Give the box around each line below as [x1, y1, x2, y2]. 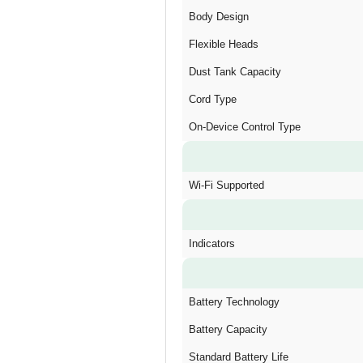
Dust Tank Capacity [189, 66, 281, 78]
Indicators [189, 237, 235, 250]
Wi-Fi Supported [189, 179, 264, 191]
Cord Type [189, 93, 237, 105]
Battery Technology [189, 296, 280, 308]
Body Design [189, 11, 249, 23]
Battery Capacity [189, 323, 267, 335]
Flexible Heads [189, 38, 258, 50]
